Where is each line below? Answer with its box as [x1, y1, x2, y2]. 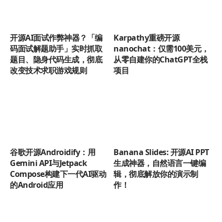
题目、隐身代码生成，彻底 [10, 54, 102, 65]
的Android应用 [10, 179, 63, 191]
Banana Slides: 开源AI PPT [113, 147, 209, 158]
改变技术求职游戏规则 [10, 64, 87, 76]
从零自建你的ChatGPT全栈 [113, 54, 208, 65]
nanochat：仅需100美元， [113, 43, 209, 54]
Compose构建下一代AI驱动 [10, 168, 106, 180]
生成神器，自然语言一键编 [113, 158, 206, 169]
